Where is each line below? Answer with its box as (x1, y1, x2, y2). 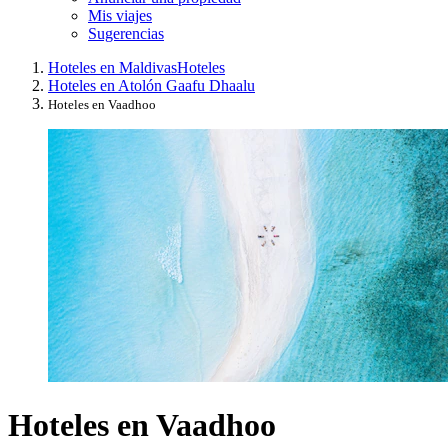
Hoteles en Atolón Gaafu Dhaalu (48, 76, 255, 94)
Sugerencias (88, 24, 164, 42)
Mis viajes (88, 6, 152, 24)
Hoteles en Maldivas (48, 58, 177, 76)
